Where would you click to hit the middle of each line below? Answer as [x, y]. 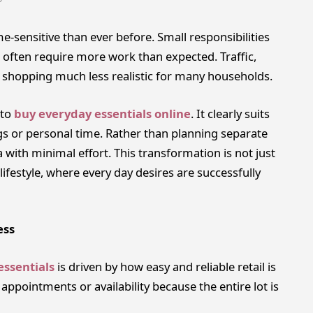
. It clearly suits [230, 113]
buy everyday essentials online [102, 113]
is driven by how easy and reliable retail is [166, 267]
